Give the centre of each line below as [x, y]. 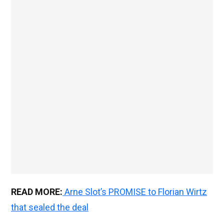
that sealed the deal [50, 207]
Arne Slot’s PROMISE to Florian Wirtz [136, 192]
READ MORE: [37, 192]
